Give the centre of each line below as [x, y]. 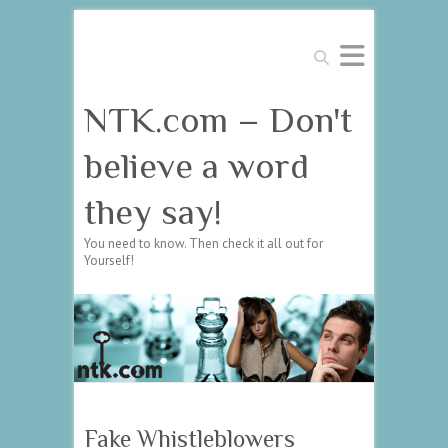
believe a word [196, 166]
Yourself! [109, 260]
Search [327, 51]
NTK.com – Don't [218, 120]
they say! [153, 212]
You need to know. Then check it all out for [203, 243]
